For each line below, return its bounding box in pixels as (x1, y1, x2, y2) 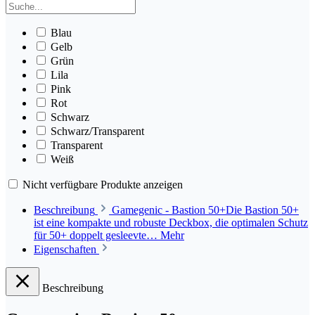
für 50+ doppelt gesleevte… (34, 229, 160, 241)
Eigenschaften (34, 243, 96, 255)
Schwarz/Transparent (51, 124, 144, 137)
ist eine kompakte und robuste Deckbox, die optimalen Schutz (34, 216, 308, 229)
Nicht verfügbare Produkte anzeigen (22, 178, 183, 191)
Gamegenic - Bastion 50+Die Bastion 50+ (112, 203, 299, 216)
